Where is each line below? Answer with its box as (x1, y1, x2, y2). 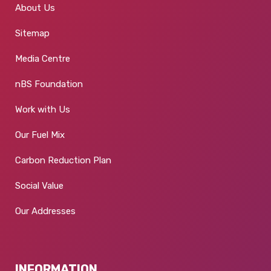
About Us (15, 2, 55, 13)
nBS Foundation (15, 78, 83, 90)
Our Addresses (15, 205, 76, 217)
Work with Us (15, 103, 70, 115)
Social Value (15, 180, 64, 191)
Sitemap (15, 27, 50, 39)
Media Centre (15, 53, 70, 64)
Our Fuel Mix (15, 129, 65, 140)
